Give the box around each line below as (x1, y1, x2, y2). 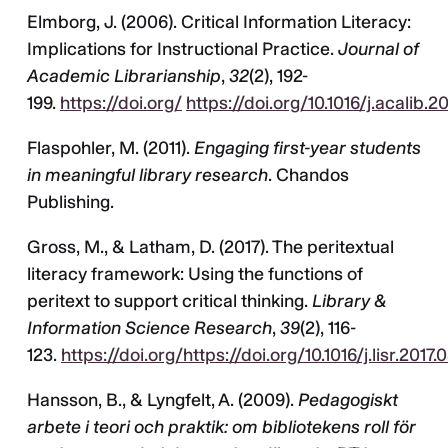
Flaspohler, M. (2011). (27, 137, 194, 160)
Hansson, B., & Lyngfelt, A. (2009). (27, 389, 298, 412)
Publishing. (27, 191, 118, 214)
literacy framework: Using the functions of (27, 263, 363, 286)
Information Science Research (27, 317, 272, 340)
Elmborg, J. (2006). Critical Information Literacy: (27, 11, 411, 34)
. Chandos (268, 164, 349, 187)
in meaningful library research (27, 164, 268, 187)
